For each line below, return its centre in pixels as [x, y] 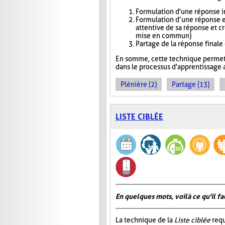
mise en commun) [163, 36]
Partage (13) [191, 85]
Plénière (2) [139, 85]
